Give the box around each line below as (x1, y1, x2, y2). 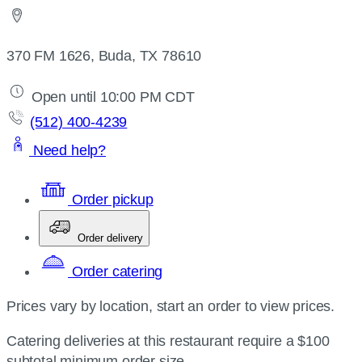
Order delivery (78, 232, 143, 244)
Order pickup (68, 192, 154, 208)
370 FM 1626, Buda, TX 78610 (6, 48, 202, 64)
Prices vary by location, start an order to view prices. (6, 298, 335, 314)
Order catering (68, 263, 163, 280)
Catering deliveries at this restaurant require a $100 (6, 333, 330, 349)
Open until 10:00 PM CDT (27, 89, 195, 105)
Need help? (29, 142, 107, 158)
